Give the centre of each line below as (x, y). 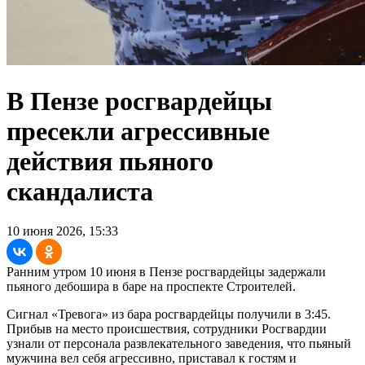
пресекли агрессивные (138, 131)
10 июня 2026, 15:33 (62, 231)
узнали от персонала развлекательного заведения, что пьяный (179, 344)
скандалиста (80, 191)
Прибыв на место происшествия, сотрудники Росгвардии (167, 329)
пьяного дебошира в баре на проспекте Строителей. (151, 287)
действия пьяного (110, 161)
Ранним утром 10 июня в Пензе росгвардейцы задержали (166, 272)
